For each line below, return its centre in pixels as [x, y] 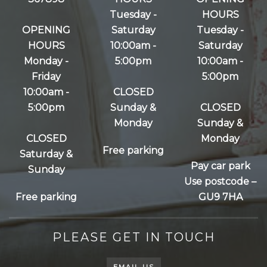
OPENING [46, 30]
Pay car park [220, 166]
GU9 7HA [220, 197]
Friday [46, 77]
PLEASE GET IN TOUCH [133, 237]
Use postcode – [221, 181]
